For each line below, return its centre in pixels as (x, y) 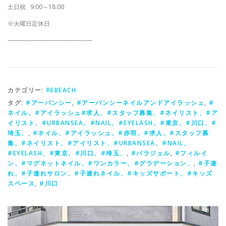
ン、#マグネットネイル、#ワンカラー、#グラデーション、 (101, 163)
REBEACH (61, 90)
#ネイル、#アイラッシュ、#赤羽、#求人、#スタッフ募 (121, 133)
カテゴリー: (27, 90)
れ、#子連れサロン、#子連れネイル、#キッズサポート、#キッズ (110, 174)
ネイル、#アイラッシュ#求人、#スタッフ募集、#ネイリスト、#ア (113, 113)
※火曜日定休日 (29, 24)
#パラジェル (151, 153)
